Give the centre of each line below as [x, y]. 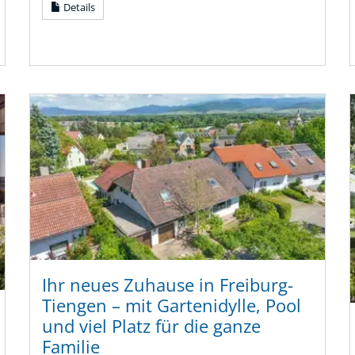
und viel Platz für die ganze [152, 326]
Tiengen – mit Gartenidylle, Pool [172, 306]
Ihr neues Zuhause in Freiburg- [168, 285]
